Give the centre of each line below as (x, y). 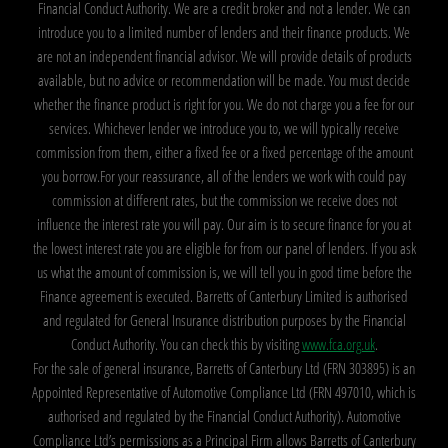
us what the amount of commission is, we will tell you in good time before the (224, 271)
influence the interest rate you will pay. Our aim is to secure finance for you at (224, 223)
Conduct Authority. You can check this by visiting (186, 343)
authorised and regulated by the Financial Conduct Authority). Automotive (224, 415)
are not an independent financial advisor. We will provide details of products (224, 55)
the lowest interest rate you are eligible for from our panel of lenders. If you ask (224, 247)
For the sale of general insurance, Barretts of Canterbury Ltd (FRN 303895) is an (224, 367)
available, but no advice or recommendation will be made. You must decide (224, 79)
